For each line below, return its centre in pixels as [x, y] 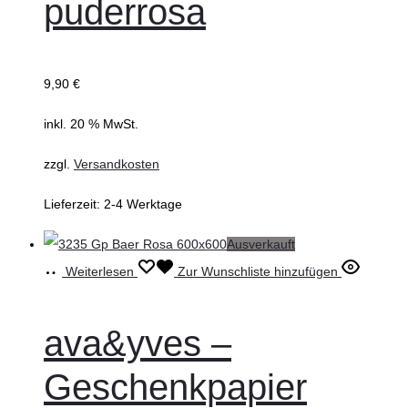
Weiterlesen [100, 272]
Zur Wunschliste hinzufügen [258, 272]
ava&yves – [138, 344]
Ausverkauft [261, 245]
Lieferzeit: [74, 204]
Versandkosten [117, 164]
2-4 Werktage [143, 204]
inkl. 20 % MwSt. [91, 124]
